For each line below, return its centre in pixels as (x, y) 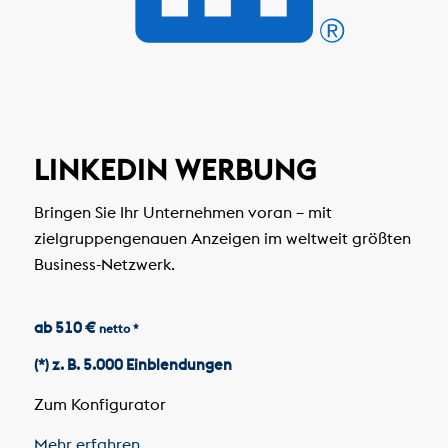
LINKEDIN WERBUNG (175, 170)
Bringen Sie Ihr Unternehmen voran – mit (182, 211)
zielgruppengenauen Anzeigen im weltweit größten (222, 237)
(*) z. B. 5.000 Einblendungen (132, 365)
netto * (118, 328)
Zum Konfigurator (101, 403)
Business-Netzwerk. (104, 263)
